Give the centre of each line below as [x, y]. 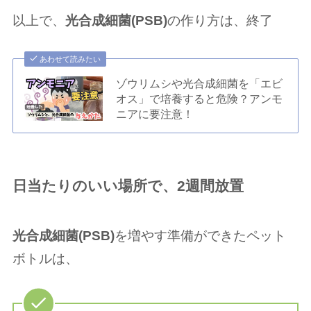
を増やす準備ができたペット [200, 236]
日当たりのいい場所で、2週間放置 [128, 185]
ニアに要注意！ [155, 114]
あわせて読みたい [70, 59]
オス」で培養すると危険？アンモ [200, 98]
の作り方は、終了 [220, 21]
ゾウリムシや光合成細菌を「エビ [200, 83]
